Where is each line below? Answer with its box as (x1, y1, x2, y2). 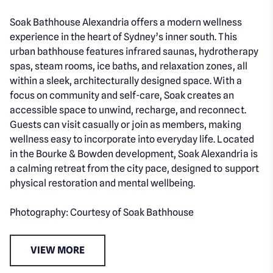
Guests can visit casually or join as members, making (10, 118, 241, 130)
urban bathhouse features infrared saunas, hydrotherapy (10, 45, 258, 57)
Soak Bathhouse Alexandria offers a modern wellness (10, 16, 243, 28)
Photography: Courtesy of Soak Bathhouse (10, 206, 194, 218)
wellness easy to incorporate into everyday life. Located (10, 133, 254, 145)
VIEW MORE (30, 244, 85, 256)
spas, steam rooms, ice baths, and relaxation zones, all (10, 60, 247, 72)
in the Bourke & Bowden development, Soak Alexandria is (10, 147, 258, 160)
